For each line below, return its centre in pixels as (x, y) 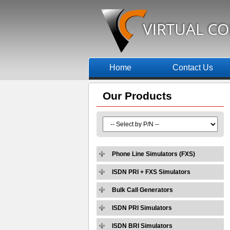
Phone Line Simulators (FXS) (154, 154)
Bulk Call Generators (142, 190)
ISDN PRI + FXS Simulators (151, 172)
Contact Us (193, 68)
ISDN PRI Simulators (142, 208)
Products (148, 96)
